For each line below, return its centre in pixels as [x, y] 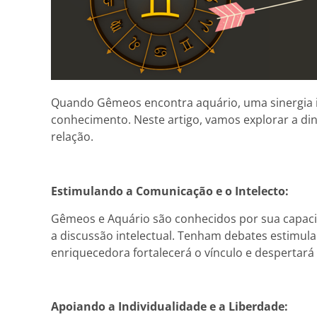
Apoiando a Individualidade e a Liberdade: [169, 307]
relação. [72, 137]
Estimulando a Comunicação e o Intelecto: [170, 191]
